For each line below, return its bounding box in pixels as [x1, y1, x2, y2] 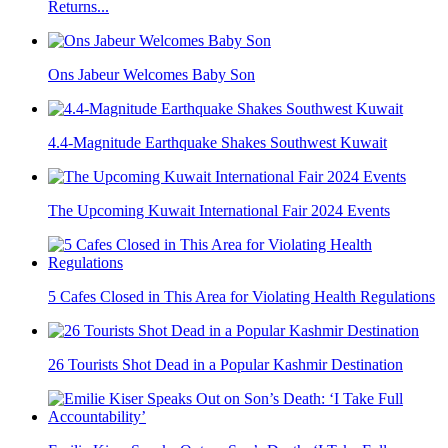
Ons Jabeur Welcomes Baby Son [48, 66, 255, 84]
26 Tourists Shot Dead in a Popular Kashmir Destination [48, 356, 403, 374]
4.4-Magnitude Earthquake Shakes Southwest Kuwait [48, 134, 387, 152]
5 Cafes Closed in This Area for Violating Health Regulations [48, 288, 435, 306]
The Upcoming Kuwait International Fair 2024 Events [48, 202, 390, 220]
